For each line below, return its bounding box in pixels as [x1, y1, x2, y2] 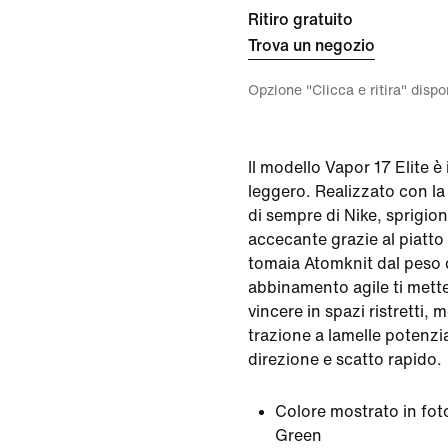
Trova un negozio [248, 37, 375, 54]
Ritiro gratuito [248, 11, 353, 28]
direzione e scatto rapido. [248, 351, 442, 368]
